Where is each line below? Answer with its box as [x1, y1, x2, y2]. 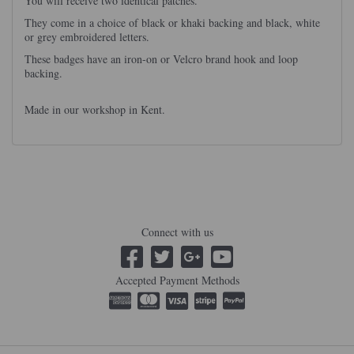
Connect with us [141, 224, 213, 239]
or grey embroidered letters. [24, 29, 149, 44]
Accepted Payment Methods [115, 273, 239, 288]
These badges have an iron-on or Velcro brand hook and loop [24, 51, 298, 66]
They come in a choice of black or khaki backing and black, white [24, 15, 320, 30]
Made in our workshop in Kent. [24, 102, 169, 117]
